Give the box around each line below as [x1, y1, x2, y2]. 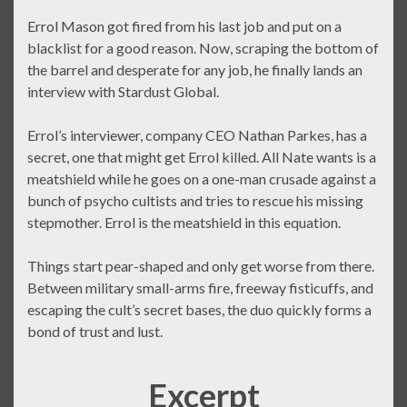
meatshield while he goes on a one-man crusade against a [27, 170, 376, 188]
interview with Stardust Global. [27, 83, 219, 101]
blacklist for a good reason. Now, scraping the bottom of [27, 39, 379, 57]
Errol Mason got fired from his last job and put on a [27, 17, 342, 35]
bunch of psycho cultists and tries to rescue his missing [27, 192, 363, 210]
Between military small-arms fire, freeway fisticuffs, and [27, 279, 373, 297]
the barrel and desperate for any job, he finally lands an [27, 61, 362, 79]
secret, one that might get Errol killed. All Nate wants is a [27, 148, 376, 166]
